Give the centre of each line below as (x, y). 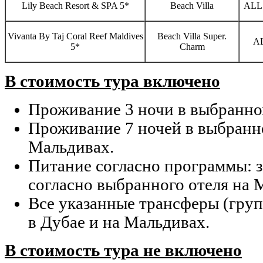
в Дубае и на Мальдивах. (119, 222)
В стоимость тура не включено (123, 251)
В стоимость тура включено (112, 82)
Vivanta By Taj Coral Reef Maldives (75, 36)
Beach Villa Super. (192, 36)
